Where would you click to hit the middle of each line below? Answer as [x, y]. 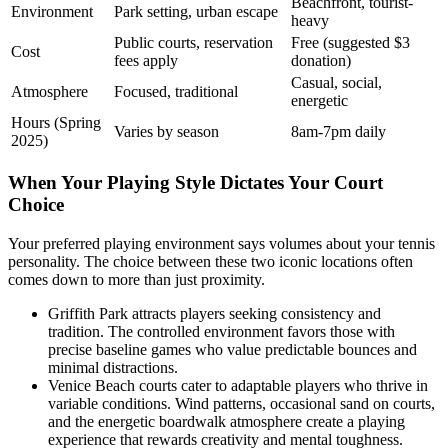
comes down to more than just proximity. [136, 279]
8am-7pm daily [338, 132]
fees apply [146, 61]
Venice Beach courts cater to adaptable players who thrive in [238, 385]
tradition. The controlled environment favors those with [221, 331]
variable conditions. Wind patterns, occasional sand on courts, [241, 403]
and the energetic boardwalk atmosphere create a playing [226, 421]
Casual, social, [336, 83]
